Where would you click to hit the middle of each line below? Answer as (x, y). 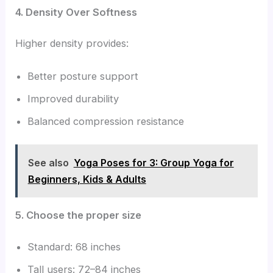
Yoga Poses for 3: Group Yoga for (154, 162)
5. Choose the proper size (79, 215)
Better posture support (83, 76)
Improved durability (73, 98)
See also (48, 162)
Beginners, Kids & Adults (87, 179)
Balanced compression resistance (106, 121)
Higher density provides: (72, 44)
